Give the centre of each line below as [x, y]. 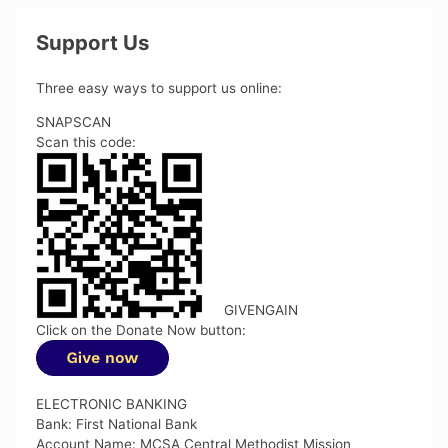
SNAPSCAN [74, 121]
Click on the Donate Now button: [141, 329]
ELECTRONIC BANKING [112, 404]
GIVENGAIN [260, 309]
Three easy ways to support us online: [159, 88]
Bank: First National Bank [117, 424]
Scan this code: [86, 141]
